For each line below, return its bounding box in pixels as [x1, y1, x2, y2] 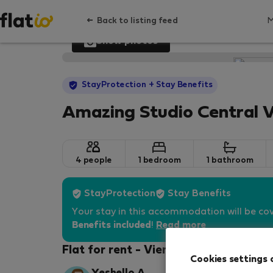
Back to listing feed [97, 17, 178, 25]
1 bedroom [137, 157, 181, 165]
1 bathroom [205, 157, 253, 165]
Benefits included [72, 221, 151, 230]
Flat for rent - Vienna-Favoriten [62, 245, 243, 256]
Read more [156, 221, 206, 230]
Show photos [96, 37, 158, 46]
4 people [75, 157, 112, 165]
